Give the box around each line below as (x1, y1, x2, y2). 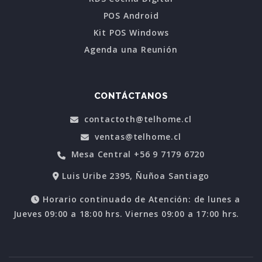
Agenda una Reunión (84, 43, 178, 55)
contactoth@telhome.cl (81, 113, 192, 125)
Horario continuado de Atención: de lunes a (40, 193, 240, 205)
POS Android (103, 9, 159, 21)
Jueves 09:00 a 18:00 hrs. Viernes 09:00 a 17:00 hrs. (13, 208, 240, 219)
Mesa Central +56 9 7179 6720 (68, 149, 205, 160)
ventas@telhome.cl (92, 131, 181, 143)
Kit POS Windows (93, 26, 169, 38)
